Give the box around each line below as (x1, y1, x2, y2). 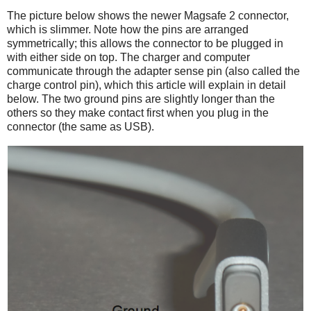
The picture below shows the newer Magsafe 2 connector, (7, 10, 289, 22)
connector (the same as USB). (7, 121, 154, 133)
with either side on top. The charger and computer (7, 51, 250, 64)
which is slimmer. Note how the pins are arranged (7, 24, 249, 36)
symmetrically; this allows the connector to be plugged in (7, 37, 283, 50)
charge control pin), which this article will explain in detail (7, 79, 286, 92)
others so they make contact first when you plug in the (7, 107, 269, 119)
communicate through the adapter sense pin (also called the (7, 65, 300, 78)
